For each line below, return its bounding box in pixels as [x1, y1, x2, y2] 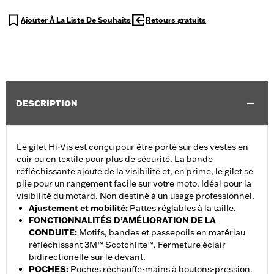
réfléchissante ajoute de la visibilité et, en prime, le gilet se [17, 166, 253, 177]
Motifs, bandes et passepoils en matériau [79, 227, 245, 239]
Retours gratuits [146, 15, 206, 25]
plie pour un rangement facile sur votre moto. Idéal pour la [17, 178, 251, 190]
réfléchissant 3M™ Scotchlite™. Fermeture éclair [29, 239, 226, 251]
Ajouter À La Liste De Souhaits [21, 15, 131, 25]
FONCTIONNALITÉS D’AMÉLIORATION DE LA [29, 215, 216, 226]
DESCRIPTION [16, 98, 78, 109]
